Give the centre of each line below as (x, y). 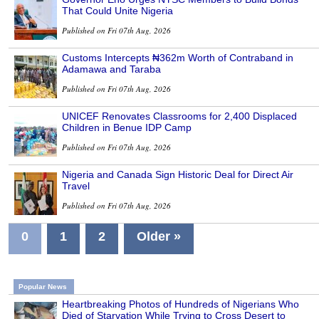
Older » (159, 237)
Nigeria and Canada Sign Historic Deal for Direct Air (178, 175)
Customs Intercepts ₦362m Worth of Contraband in (178, 58)
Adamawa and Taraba (111, 69)
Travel (76, 186)
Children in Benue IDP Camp (127, 128)
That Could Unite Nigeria (117, 11)
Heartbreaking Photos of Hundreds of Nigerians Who (181, 304)
